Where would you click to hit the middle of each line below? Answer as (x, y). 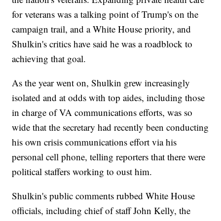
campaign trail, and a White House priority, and (102, 29)
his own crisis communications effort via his (94, 142)
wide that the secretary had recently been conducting (110, 127)
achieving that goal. (49, 59)
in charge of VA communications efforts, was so (102, 112)
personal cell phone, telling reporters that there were (109, 157)
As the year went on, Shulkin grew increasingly (101, 83)
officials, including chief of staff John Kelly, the (101, 211)
